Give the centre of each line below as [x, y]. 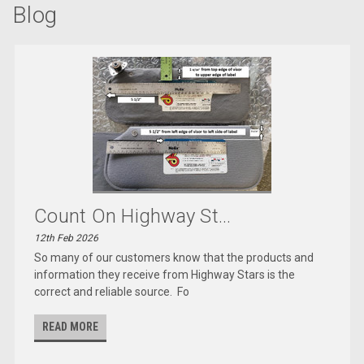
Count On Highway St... [133, 216]
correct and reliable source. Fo [112, 291]
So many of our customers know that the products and [174, 257]
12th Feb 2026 [67, 238]
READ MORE [71, 326]
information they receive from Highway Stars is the [165, 274]
